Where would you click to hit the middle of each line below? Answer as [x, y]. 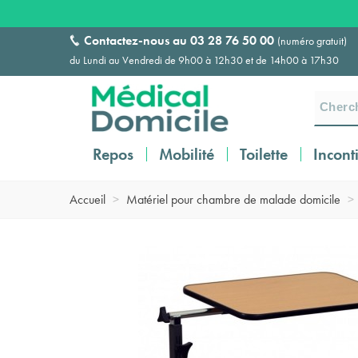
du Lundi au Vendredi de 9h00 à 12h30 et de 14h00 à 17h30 [204, 60]
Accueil [88, 199]
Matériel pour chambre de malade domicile [233, 199]
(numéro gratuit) [312, 41]
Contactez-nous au [137, 40]
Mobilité [187, 154]
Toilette [264, 154]
